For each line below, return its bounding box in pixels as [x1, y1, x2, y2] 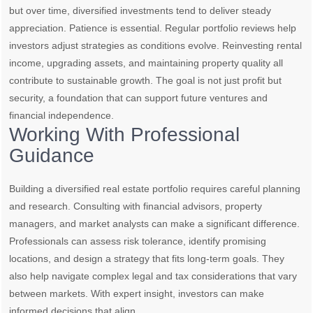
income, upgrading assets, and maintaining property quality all [9, 57, 284, 69]
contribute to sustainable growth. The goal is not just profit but [9, 75, 282, 87]
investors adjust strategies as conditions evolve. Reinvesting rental [9, 40, 303, 52]
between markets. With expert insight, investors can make [9, 288, 265, 300]
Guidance [9, 145, 95, 167]
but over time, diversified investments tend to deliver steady [9, 5, 272, 17]
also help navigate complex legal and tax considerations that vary [9, 270, 298, 282]
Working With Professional [9, 124, 240, 146]
